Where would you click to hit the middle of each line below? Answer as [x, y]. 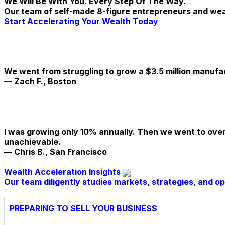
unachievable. [32, 142]
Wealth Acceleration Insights [63, 172]
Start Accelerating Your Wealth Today [81, 21]
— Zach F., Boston [40, 82]
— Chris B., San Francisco [55, 152]
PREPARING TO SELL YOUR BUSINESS [83, 209]
